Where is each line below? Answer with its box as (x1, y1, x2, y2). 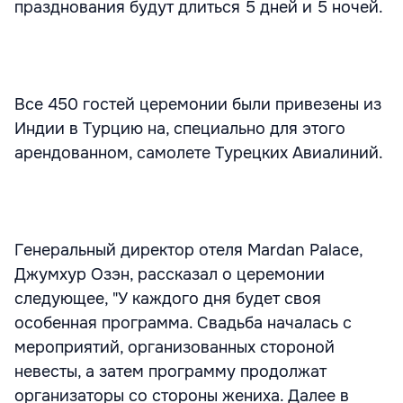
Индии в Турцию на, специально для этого (14, 119, 345, 139)
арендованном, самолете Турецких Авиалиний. (14, 143, 383, 163)
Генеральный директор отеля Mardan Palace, (14, 240, 363, 260)
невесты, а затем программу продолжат (14, 362, 327, 381)
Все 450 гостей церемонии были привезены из (14, 94, 381, 114)
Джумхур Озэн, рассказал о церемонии (14, 264, 325, 284)
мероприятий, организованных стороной (14, 337, 335, 357)
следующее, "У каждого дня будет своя (14, 289, 321, 309)
